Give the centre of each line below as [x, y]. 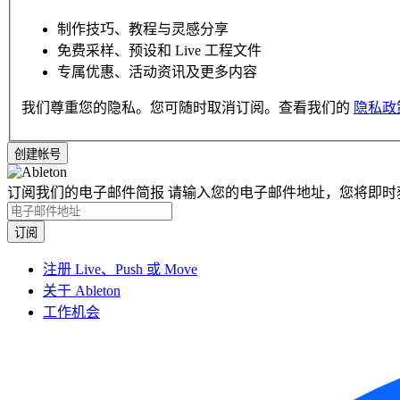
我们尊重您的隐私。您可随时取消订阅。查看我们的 [187, 108]
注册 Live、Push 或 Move [120, 270]
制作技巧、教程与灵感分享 [143, 29]
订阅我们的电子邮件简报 [86, 193]
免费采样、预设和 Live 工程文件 [159, 51]
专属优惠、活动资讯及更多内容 [157, 72]
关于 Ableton [82, 291]
